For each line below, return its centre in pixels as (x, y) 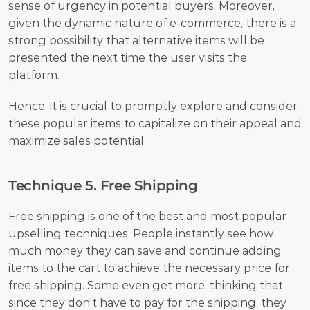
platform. (35, 75)
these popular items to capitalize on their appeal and (155, 123)
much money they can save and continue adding (145, 250)
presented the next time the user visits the (128, 57)
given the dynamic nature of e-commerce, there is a (152, 23)
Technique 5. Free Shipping (103, 185)
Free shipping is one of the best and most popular (147, 216)
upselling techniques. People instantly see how (141, 233)
